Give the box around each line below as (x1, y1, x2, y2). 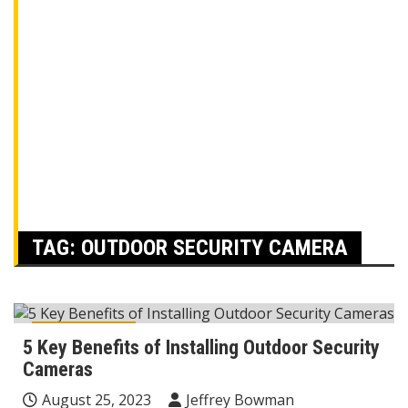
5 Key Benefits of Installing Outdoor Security (23, 335, 380, 359)
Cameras (23, 357, 93, 381)
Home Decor (41, 325, 127, 346)
